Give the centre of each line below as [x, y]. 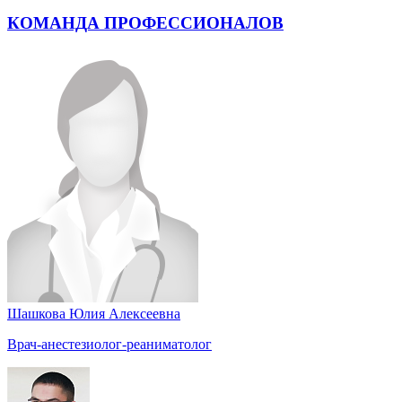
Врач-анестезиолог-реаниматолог [109, 345]
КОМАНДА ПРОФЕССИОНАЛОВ [145, 22]
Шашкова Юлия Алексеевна [94, 314]
